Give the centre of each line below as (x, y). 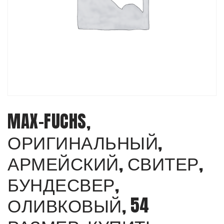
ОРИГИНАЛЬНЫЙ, (85, 142)
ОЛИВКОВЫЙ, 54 (78, 205)
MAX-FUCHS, (49, 121)
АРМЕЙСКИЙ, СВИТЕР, (105, 163)
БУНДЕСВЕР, (63, 184)
